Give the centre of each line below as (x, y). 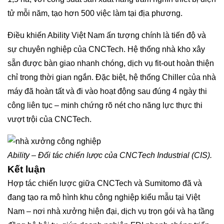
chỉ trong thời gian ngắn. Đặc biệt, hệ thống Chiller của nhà (112, 77)
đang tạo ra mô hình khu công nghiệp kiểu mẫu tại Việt (104, 197)
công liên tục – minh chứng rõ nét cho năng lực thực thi (105, 105)
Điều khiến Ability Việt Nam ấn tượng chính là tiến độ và (107, 35)
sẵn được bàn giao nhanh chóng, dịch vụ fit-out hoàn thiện (111, 63)
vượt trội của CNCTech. (49, 119)
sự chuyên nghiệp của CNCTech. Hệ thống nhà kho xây (106, 49)
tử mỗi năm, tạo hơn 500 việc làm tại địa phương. (95, 13)
